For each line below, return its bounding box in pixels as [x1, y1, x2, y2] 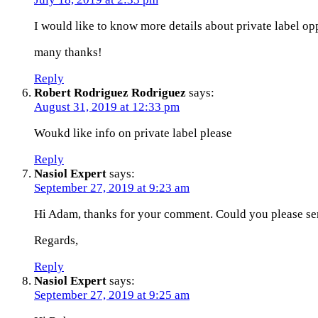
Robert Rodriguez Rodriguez [34, 85, 186, 99]
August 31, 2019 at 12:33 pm [34, 99, 180, 114]
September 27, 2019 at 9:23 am [34, 180, 190, 194]
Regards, [34, 233, 78, 247]
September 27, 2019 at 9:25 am [34, 287, 190, 302]
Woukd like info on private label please [34, 126, 232, 140]
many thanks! [34, 45, 102, 59]
